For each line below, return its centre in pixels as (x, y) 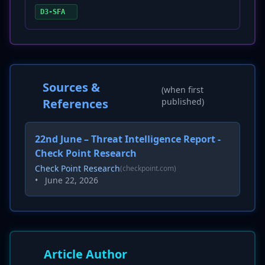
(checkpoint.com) (148, 168)
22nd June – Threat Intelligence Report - (128, 139)
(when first (182, 90)
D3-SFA (53, 12)
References (75, 104)
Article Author (85, 254)
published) (182, 101)
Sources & (71, 87)
